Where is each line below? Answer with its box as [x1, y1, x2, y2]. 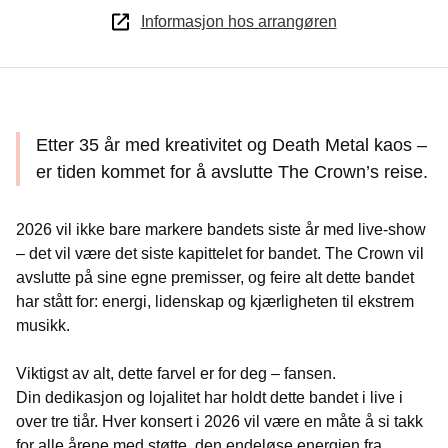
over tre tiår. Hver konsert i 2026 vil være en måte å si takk [16, 413, 423, 430]
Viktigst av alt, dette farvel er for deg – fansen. [16, 365, 336, 382]
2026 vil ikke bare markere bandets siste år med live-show [16, 221, 426, 238]
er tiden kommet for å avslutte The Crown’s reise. [36, 162, 428, 182]
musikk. [16, 317, 70, 334]
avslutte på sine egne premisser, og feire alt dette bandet [16, 269, 414, 286]
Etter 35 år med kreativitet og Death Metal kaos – [36, 135, 427, 155]
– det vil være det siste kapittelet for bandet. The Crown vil [16, 245, 424, 262]
